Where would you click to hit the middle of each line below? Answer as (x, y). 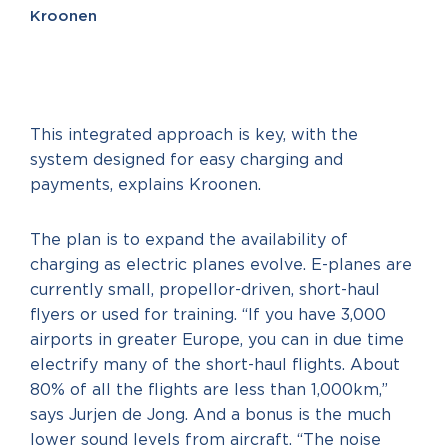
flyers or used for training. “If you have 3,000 (208, 315)
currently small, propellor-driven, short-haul (205, 290)
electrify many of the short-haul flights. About (215, 365)
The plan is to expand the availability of (189, 240)
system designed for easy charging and (186, 160)
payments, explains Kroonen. (145, 185)
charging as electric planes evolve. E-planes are (221, 265)
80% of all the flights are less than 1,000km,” (209, 390)
